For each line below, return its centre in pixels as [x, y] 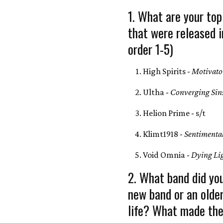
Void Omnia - [167, 155]
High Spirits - [167, 71]
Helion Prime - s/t [174, 113]
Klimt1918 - [164, 134]
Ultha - [156, 92]
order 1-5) [151, 49]
